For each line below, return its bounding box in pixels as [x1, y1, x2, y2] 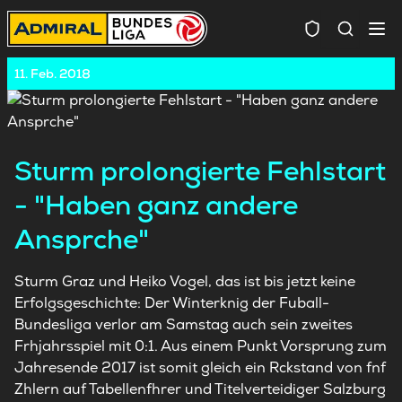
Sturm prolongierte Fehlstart [14, 153, 386, 188]
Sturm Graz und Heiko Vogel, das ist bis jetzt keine [14, 272, 355, 291]
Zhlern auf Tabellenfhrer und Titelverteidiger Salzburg [14, 380, 386, 398]
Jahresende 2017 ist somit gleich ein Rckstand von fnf [14, 358, 386, 377]
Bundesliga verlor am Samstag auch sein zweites [14, 315, 353, 334]
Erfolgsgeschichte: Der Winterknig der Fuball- [14, 293, 329, 312]
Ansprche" [14, 222, 149, 257]
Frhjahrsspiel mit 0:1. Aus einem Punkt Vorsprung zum [14, 336, 387, 355]
